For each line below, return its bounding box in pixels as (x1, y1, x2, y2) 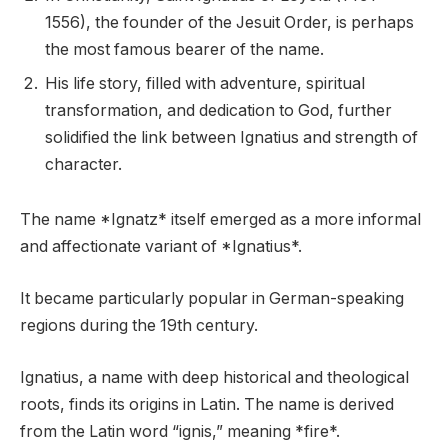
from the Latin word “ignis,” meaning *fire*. (20, 421, 340, 441)
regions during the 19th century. (20, 315, 258, 335)
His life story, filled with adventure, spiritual (45, 73, 365, 93)
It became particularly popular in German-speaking (20, 288, 404, 308)
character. (45, 154, 122, 174)
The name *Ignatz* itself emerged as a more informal (20, 210, 421, 230)
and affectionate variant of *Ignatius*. (20, 237, 302, 257)
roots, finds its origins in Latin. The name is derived (20, 394, 394, 414)
